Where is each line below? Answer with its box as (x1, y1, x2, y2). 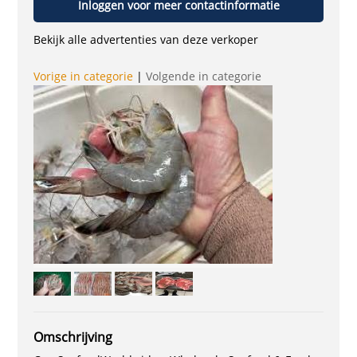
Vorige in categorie (33, 69, 134, 84)
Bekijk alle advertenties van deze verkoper (33, 32, 259, 47)
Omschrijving (33, 328, 113, 346)
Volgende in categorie (146, 69, 262, 84)
